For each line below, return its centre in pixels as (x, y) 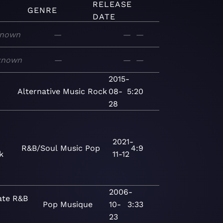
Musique (77, 204)
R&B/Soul (39, 148)
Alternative (39, 91)
